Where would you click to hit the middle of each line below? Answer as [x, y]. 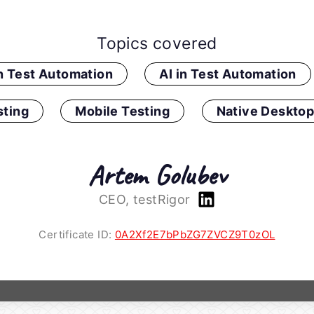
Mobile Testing [123, 111]
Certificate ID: [77, 235]
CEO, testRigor [146, 200]
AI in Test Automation [228, 74]
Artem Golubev [157, 176]
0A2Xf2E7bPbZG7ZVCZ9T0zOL [195, 235]
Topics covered [157, 44]
